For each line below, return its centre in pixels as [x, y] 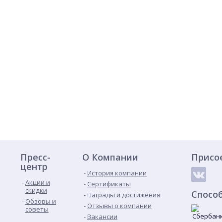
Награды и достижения [124, 195]
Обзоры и [41, 201]
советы [37, 209]
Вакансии [102, 217]
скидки [36, 190]
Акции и [38, 182]
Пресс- [35, 157]
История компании [117, 173]
